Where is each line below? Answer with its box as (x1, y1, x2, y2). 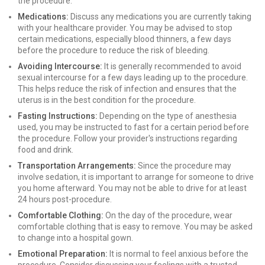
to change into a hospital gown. (18, 233, 133, 243)
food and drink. (18, 145, 73, 154)
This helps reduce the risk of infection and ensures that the (18, 84, 237, 93)
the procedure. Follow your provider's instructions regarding (18, 134, 237, 143)
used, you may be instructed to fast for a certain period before (18, 122, 249, 132)
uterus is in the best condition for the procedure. (18, 95, 196, 105)
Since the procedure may (136, 161, 231, 170)
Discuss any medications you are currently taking (69, 12, 251, 21)
